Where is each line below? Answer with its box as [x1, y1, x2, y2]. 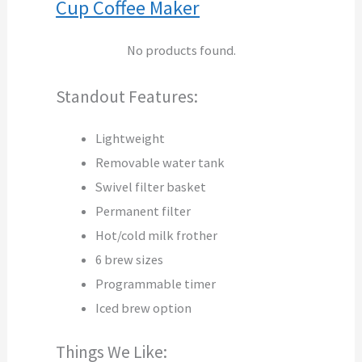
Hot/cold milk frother [95, 226, 218, 243]
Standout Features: [56, 85, 199, 107]
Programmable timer [95, 275, 217, 292]
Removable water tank [95, 154, 225, 170]
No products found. [126, 42, 236, 59]
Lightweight [95, 129, 166, 146]
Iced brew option [95, 299, 192, 316]
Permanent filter [95, 202, 192, 219]
